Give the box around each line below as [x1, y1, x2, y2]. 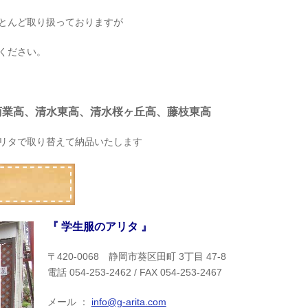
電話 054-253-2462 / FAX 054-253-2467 [47, 267, 222, 278]
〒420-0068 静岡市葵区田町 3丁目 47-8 [47, 251, 226, 263]
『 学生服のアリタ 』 [47, 221, 152, 233]
